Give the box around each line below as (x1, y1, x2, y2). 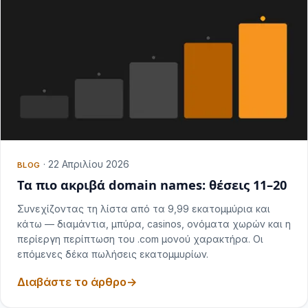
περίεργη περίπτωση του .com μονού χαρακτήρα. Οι (17, 233, 263, 245)
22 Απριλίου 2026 (47, 158, 129, 170)
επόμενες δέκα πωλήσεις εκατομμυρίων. (17, 248, 208, 261)
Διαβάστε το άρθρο (17, 275, 126, 289)
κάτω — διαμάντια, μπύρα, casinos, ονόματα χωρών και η (17, 218, 291, 230)
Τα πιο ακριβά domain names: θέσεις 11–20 (17, 177, 287, 194)
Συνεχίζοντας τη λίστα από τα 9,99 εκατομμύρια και (17, 203, 270, 215)
